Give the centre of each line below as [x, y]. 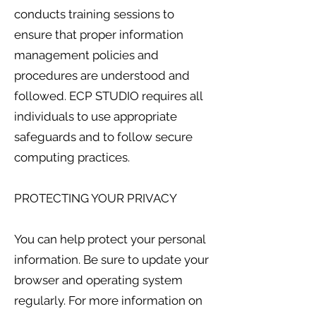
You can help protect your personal [110, 239]
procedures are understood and [102, 75]
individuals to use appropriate [96, 116]
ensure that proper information [99, 35]
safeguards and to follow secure [103, 137]
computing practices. [72, 157]
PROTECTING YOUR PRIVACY [96, 198]
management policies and [86, 55]
